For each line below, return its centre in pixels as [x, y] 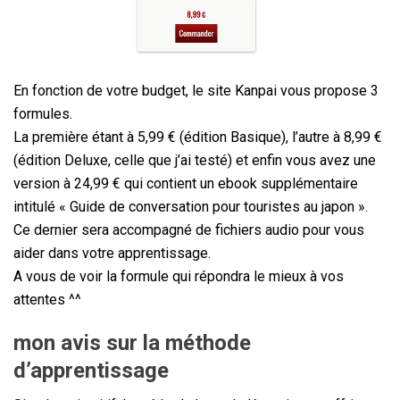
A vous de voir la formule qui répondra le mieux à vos [179, 277]
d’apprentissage [91, 371]
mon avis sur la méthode [132, 343]
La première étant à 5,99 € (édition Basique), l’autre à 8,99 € [198, 137]
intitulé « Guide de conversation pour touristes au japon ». [191, 207]
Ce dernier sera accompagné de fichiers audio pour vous [189, 230]
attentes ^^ [47, 300]
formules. [43, 114]
